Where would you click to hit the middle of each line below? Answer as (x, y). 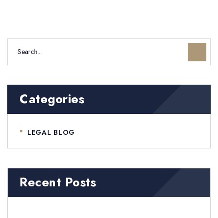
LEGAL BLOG (51, 132)
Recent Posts (58, 182)
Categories (52, 99)
